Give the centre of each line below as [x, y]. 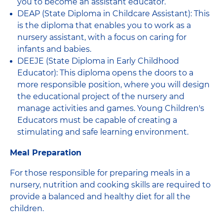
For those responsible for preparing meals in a [100, 173]
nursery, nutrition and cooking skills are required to [110, 184]
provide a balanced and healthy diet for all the [100, 196]
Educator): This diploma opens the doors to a [105, 73]
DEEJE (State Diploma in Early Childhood [98, 61]
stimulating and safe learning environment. [103, 132]
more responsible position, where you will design [113, 84]
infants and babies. [54, 49]
